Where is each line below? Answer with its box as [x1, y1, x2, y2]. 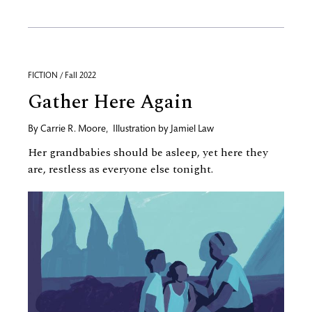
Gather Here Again [28, 87, 193, 118]
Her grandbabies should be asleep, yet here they [28, 144, 268, 162]
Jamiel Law [171, 125, 214, 135]
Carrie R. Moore [40, 125, 106, 135]
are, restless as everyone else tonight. [28, 161, 213, 178]
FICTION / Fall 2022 [28, 72, 96, 81]
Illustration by [113, 125, 171, 135]
